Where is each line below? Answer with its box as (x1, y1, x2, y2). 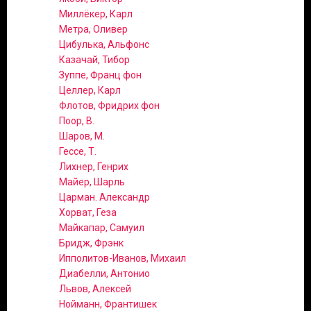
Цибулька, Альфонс (59, 39, 149, 51)
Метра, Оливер (59, 24, 128, 35)
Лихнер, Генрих (59, 161, 128, 173)
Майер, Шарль (59, 176, 125, 188)
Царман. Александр (59, 192, 150, 203)
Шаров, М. (59, 131, 105, 142)
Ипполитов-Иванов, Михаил (59, 253, 186, 264)
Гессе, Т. (59, 146, 96, 158)
